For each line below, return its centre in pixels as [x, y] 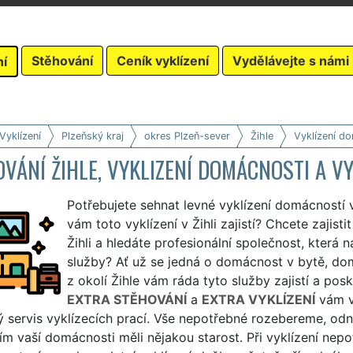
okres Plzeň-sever [187, 136]
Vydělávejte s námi [291, 60]
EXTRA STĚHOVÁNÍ [126, 299]
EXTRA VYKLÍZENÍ [258, 299]
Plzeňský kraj [92, 136]
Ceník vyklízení [163, 60]
